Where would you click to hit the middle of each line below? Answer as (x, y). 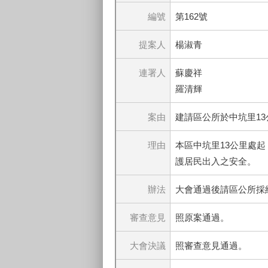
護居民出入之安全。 (215, 162)
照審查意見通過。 (211, 246)
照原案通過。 (202, 218)
